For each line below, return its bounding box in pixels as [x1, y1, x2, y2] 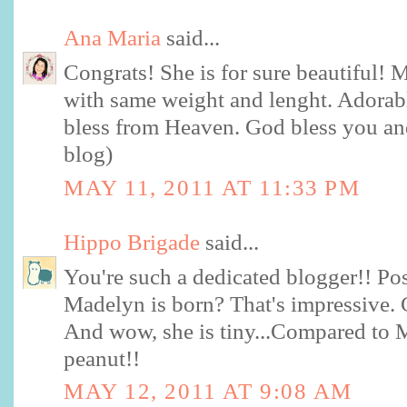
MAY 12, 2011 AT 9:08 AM [64, 379, 352, 404]
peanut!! [64, 345, 140, 371]
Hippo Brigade [64, 229, 200, 254]
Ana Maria [64, 25, 161, 51]
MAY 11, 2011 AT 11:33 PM [64, 174, 361, 200]
